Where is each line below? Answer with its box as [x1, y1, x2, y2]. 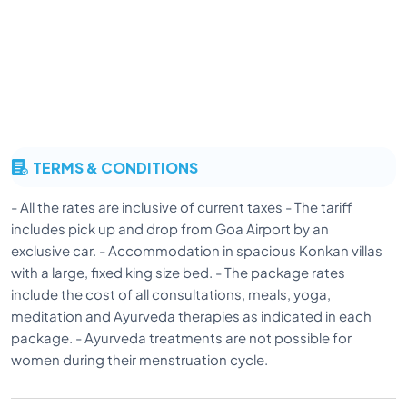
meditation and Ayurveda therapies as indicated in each [11, 306, 372, 324]
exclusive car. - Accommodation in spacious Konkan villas [11, 241, 382, 259]
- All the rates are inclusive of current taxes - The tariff [11, 197, 352, 215]
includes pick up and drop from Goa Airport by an [11, 219, 329, 237]
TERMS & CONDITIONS [33, 154, 198, 179]
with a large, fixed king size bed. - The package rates [11, 263, 345, 281]
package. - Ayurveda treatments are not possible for [11, 328, 352, 346]
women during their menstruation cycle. [11, 350, 268, 368]
